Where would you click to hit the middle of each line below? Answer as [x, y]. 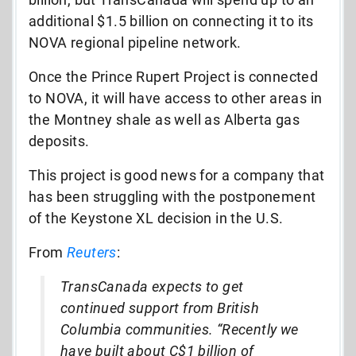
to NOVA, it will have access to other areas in [176, 98]
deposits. [59, 141]
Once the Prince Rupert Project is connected [174, 76]
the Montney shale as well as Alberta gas [164, 119]
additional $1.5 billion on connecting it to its [171, 21]
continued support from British [160, 308]
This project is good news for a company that [177, 175]
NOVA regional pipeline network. [135, 42]
